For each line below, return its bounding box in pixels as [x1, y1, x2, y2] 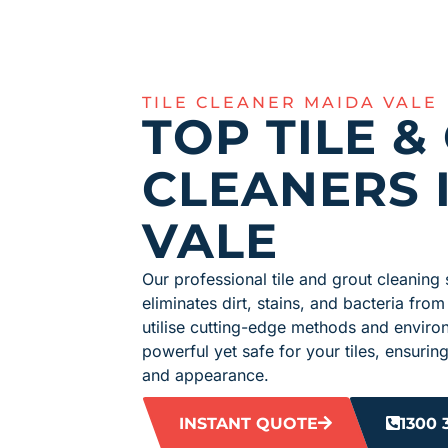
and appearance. [142, 365, 269, 386]
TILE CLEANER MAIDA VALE [142, 93, 438, 113]
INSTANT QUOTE [179, 414, 318, 434]
